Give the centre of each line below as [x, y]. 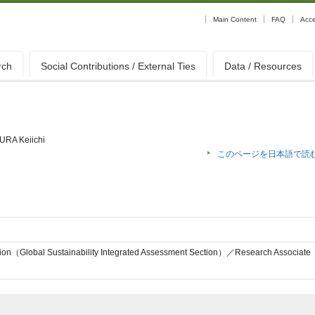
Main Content [235, 19]
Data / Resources [263, 66]
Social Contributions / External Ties [118, 66]
